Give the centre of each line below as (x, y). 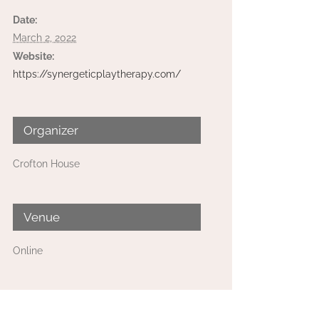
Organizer (51, 130)
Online (28, 251)
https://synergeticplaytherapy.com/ (97, 74)
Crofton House (46, 164)
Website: (33, 56)
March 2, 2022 (45, 38)
